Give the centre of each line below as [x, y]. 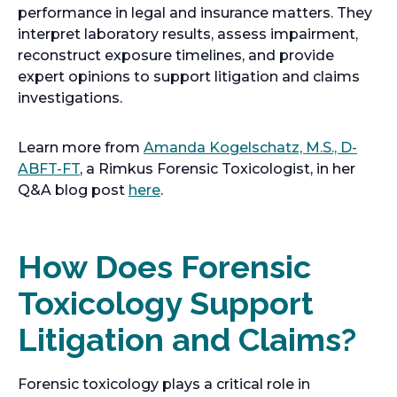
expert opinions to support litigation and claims [189, 77]
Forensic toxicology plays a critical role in [164, 384]
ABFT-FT [49, 169]
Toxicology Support [166, 303]
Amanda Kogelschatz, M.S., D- [250, 148]
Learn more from [81, 148]
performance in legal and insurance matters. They [195, 13]
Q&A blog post [73, 190]
